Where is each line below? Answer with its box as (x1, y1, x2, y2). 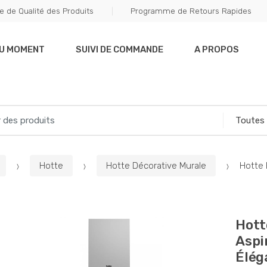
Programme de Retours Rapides (130, 6, 252, 15)
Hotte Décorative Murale (106, 160, 206, 171)
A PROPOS (194, 44, 239, 55)
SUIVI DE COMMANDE (76, 44, 163, 55)
